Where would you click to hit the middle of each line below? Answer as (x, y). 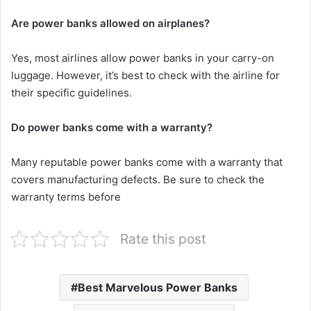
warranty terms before (66, 197)
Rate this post (163, 239)
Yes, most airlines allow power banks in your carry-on (143, 58)
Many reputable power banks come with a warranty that (147, 162)
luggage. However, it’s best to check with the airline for (145, 76)
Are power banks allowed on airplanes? (110, 24)
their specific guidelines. (72, 93)
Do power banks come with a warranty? (112, 128)
